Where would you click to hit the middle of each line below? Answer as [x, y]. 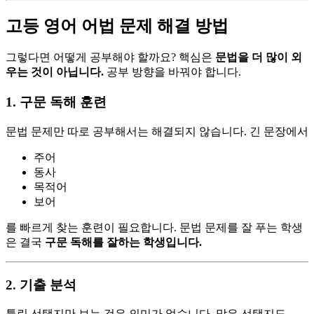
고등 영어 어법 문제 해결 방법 [117, 26]
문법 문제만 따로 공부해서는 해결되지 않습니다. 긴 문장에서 [157, 131]
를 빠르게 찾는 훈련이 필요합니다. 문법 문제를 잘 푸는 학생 [154, 227]
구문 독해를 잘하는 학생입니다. [123, 242]
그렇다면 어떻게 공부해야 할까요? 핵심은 [110, 57]
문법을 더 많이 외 [259, 57]
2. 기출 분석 [41, 285]
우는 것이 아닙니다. [55, 72]
